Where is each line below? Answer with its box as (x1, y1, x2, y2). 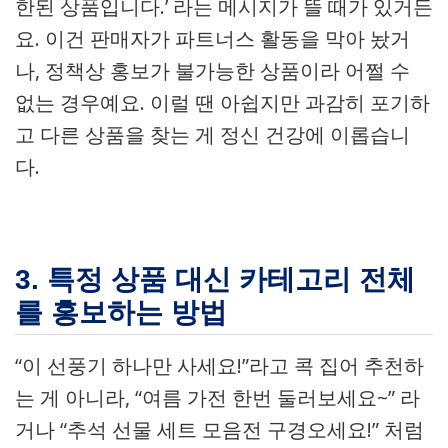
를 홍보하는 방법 (15, 297, 227, 328)
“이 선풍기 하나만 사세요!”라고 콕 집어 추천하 (15, 352, 424, 379)
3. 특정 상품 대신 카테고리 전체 (15, 264, 415, 295)
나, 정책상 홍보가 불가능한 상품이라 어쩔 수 (15, 57, 410, 84)
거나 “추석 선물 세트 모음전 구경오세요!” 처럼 (15, 416, 424, 443)
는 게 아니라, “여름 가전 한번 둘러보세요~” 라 (15, 384, 420, 411)
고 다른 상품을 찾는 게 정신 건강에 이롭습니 (15, 121, 410, 148)
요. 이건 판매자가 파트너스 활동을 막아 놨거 (15, 25, 410, 52)
